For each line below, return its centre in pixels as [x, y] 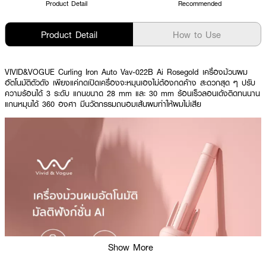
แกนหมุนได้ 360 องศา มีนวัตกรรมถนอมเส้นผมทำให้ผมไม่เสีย [103, 104]
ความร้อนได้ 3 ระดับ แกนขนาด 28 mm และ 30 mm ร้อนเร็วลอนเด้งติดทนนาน [132, 93]
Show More [131, 247]
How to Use [197, 34]
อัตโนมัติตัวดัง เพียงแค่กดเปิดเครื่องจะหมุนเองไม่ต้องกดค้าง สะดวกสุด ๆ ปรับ [130, 83]
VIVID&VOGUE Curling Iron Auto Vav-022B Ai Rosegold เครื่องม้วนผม [126, 72]
